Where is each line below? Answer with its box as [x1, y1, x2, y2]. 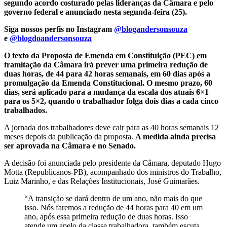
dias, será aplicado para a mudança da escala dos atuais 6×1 [4, 88, 209, 97]
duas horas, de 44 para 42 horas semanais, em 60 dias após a [4, 69, 210, 79]
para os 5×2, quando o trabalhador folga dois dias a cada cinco [4, 97, 218, 106]
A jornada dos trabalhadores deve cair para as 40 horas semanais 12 [4, 123, 219, 132]
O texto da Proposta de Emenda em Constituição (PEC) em [4, 51, 207, 60]
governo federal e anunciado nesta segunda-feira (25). [4, 8, 187, 17]
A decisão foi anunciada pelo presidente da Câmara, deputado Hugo [4, 159, 221, 168]
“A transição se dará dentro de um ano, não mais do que [24, 194, 202, 203]
